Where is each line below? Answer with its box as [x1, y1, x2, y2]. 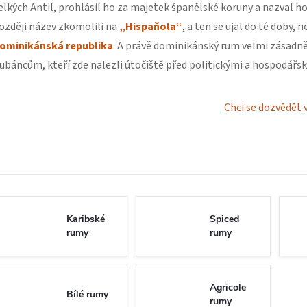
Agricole [210, 281, 246, 294]
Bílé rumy [66, 288, 108, 301]
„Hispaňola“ [119, 19, 182, 34]
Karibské [66, 212, 105, 225]
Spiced [210, 212, 239, 225]
